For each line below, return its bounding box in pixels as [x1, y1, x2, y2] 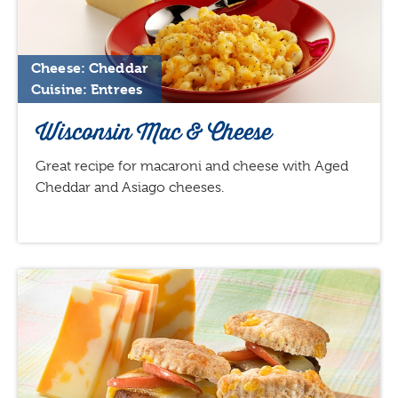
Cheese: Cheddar [31, 60, 148, 76]
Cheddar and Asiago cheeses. [36, 179, 224, 195]
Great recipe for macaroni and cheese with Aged [36, 158, 348, 174]
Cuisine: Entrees [31, 81, 142, 98]
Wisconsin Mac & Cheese [36, 115, 272, 148]
